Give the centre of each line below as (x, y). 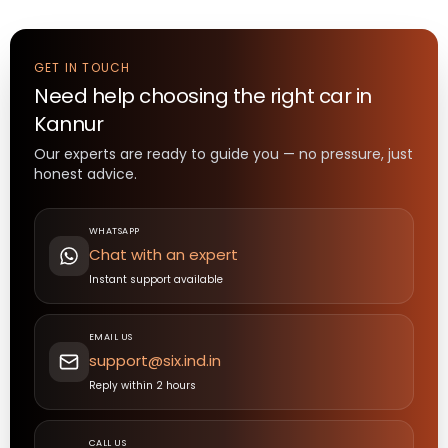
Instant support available (156, 280)
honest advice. (85, 174)
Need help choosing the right (176, 96)
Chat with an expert (163, 255)
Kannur (68, 124)
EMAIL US (111, 337)
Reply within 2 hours (142, 386)
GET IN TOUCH (82, 68)
